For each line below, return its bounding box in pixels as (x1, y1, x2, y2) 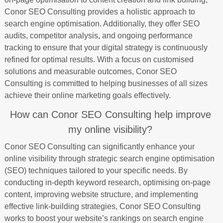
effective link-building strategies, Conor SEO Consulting (4, 202, 201, 211)
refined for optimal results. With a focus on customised (4, 55, 194, 64)
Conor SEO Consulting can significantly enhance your (4, 142, 195, 151)
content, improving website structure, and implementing (4, 190, 198, 199)
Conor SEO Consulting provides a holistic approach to (4, 7, 195, 16)
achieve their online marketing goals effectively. (4, 91, 171, 100)
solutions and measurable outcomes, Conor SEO (4, 67, 177, 76)
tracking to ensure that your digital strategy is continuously (4, 43, 208, 52)
